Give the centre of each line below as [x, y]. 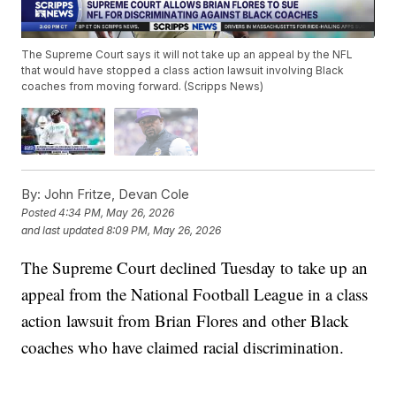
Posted [40, 213]
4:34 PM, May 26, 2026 [117, 213]
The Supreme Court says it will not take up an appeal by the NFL [187, 55]
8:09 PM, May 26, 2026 [164, 231]
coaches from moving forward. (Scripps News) [143, 87]
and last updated [63, 231]
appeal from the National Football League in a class [195, 293]
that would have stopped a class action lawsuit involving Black [183, 71]
